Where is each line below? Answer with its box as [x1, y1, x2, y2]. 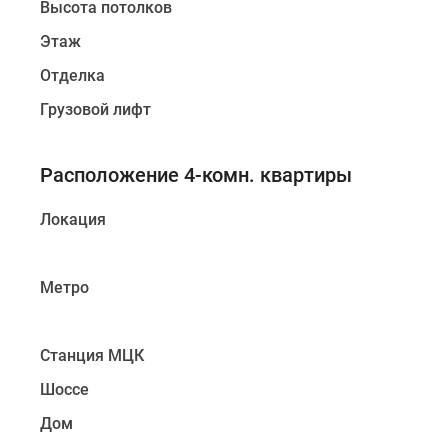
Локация [40, 210, 106, 229]
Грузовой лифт [40, 100, 151, 119]
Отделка [40, 66, 105, 85]
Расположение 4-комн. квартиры [40, 163, 352, 187]
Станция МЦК [40, 346, 144, 365]
